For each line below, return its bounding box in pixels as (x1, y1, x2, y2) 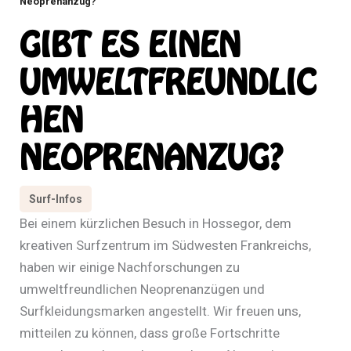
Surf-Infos (29, 192, 82, 205)
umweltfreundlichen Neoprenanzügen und (20, 280, 265, 297)
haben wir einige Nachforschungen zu (20, 259, 240, 275)
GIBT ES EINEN (20, 30, 241, 62)
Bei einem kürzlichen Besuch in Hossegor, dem (20, 215, 291, 231)
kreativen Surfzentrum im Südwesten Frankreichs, (20, 237, 311, 253)
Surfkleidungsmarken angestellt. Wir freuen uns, (20, 302, 301, 319)
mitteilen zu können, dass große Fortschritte (20, 324, 280, 341)
